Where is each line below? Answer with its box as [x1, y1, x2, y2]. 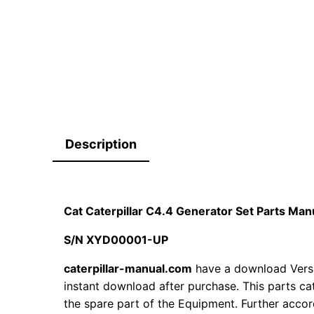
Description [65, 137, 137, 152]
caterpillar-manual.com [64, 261, 193, 276]
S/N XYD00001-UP [64, 233, 169, 247]
